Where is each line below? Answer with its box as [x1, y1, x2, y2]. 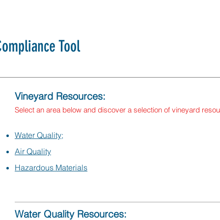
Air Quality [15, 146, 51, 156]
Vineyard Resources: [15, 90, 106, 102]
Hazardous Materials [15, 163, 87, 172]
